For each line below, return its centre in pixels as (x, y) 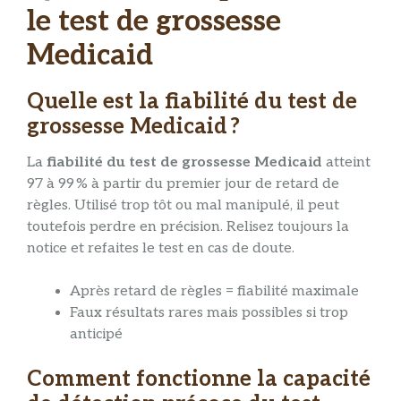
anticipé (96, 335)
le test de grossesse (154, 21)
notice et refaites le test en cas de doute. (161, 249)
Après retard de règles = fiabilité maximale (214, 292)
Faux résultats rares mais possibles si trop (209, 313)
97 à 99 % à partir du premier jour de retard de (183, 184)
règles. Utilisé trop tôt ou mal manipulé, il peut (183, 206)
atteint (346, 163)
